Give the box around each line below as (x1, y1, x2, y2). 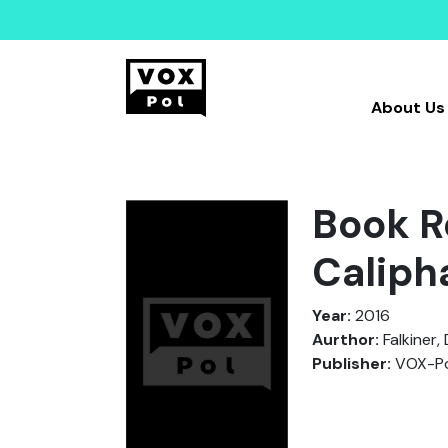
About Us (370, 97, 445, 118)
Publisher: (312, 353, 391, 374)
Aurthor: (312, 329, 379, 350)
